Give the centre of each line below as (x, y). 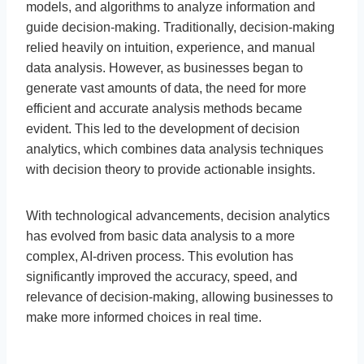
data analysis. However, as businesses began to (165, 67)
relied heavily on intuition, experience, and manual (171, 47)
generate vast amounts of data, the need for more (166, 88)
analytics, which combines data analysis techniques (175, 149)
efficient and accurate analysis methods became (164, 108)
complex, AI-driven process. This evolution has (160, 256)
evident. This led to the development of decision (163, 128)
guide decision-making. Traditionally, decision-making (180, 27)
